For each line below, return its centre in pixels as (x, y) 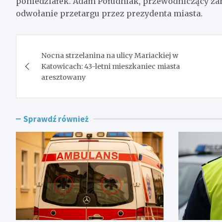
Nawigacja (55, 44)
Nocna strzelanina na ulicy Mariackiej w (110, 55)
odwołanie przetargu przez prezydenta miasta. (109, 13)
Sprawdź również (56, 119)
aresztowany (63, 77)
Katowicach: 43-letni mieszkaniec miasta (111, 66)
